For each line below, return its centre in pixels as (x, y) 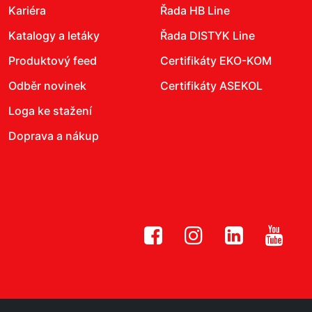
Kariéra (27, 10)
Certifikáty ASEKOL (211, 86)
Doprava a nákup (54, 136)
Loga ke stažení (50, 111)
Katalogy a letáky (54, 36)
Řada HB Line (195, 10)
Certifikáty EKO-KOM (216, 61)
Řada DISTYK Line (208, 36)
